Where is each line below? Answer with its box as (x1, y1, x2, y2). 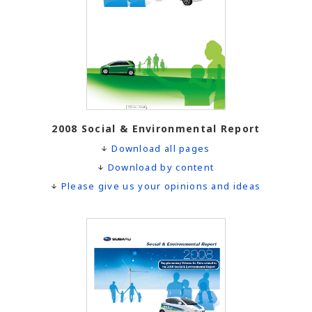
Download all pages (111, 142, 210, 155)
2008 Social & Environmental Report (52, 122, 260, 136)
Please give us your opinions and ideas (61, 180, 261, 193)
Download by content (107, 161, 214, 174)
